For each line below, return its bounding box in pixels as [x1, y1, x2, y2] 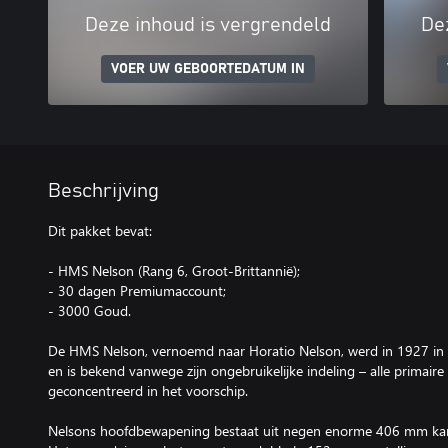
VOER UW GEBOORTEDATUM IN [111, 61, 305, 76]
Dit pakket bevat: [48, 220, 152, 240]
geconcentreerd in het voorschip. [48, 380, 248, 400]
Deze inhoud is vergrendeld [85, 14, 331, 35]
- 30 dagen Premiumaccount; [48, 280, 226, 300]
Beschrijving [48, 180, 159, 201]
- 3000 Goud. [48, 300, 131, 320]
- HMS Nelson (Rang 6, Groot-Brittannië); [48, 260, 300, 280]
